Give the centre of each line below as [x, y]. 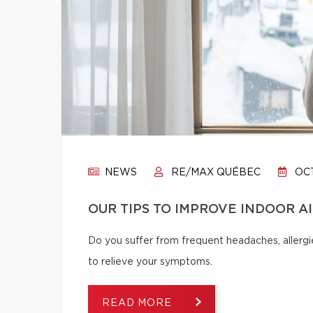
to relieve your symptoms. [150, 262]
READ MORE [139, 303]
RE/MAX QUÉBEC [214, 173]
